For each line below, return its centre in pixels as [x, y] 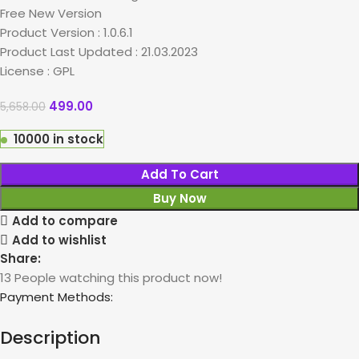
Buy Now [179, 198]
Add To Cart [179, 174]
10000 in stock [58, 139]
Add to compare [65, 221]
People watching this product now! [118, 277]
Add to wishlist [59, 240]
